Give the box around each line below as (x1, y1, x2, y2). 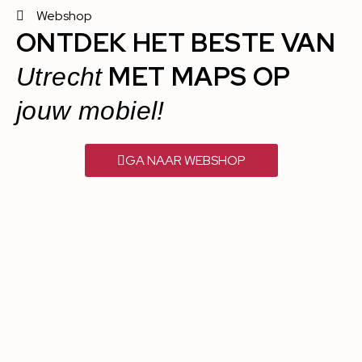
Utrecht (16, 62, 103, 92)
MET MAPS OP (102, 59, 291, 95)
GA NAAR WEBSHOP (124, 152, 246, 170)
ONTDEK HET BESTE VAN (16, 25, 335, 61)
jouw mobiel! (16, 96, 165, 126)
